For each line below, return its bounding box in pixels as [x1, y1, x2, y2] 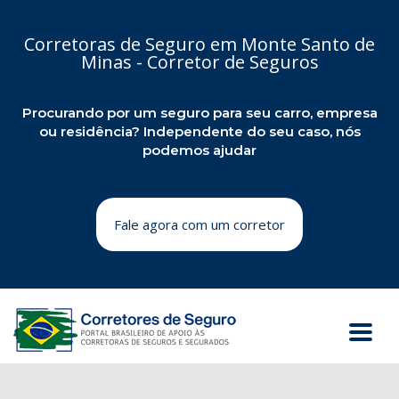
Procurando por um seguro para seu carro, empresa [21, 104, 378, 121]
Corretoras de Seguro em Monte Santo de [24, 32, 375, 56]
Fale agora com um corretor [114, 216, 285, 233]
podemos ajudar [142, 142, 256, 159]
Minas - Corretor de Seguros [80, 50, 319, 74]
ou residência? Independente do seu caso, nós [38, 123, 361, 140]
